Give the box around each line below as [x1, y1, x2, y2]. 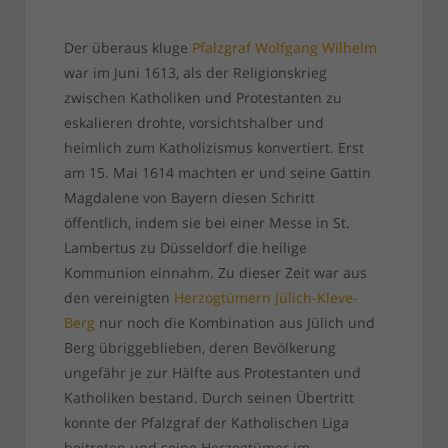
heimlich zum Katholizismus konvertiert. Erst [63, 138, 364, 158]
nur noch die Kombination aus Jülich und [94, 313, 375, 333]
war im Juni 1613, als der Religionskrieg [63, 63, 327, 83]
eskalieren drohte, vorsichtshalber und [63, 113, 324, 133]
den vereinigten [63, 288, 174, 308]
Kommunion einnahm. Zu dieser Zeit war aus [63, 263, 367, 283]
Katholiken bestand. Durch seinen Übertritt [63, 388, 354, 408]
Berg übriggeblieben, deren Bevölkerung [63, 338, 336, 358]
